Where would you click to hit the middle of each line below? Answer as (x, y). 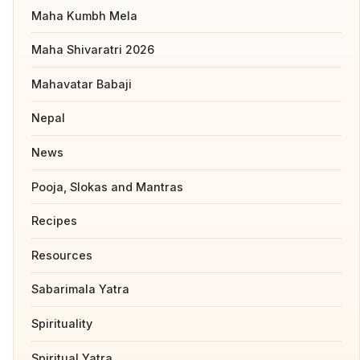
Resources (61, 255)
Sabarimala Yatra (80, 289)
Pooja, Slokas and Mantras (107, 186)
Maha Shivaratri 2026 (92, 50)
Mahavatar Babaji (81, 84)
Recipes (54, 221)
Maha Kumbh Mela (84, 15)
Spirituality (61, 323)
